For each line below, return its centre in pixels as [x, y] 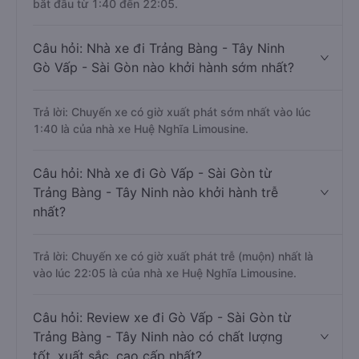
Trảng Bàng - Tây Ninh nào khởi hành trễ [155, 192]
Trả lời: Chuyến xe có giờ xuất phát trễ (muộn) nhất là [173, 256]
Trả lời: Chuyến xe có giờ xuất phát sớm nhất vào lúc [172, 112]
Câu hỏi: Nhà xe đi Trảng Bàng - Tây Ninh [159, 48]
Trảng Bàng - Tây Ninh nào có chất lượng [158, 337]
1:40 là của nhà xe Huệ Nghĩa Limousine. [141, 129]
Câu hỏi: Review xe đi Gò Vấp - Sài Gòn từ [162, 317]
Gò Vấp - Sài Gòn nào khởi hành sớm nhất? [163, 67]
